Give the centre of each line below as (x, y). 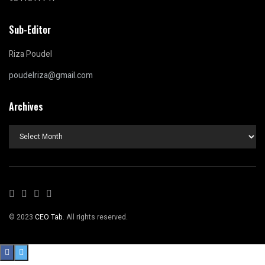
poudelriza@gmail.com (51, 76)
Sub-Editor (30, 30)
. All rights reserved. (95, 217)
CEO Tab (49, 217)
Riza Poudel (30, 54)
